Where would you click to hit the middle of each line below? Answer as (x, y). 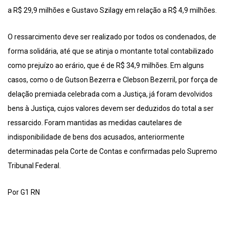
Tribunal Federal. (34, 166)
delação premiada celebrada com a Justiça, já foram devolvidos (110, 94)
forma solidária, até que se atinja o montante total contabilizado (111, 51)
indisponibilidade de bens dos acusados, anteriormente (96, 137)
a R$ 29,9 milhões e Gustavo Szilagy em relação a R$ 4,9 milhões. (112, 10)
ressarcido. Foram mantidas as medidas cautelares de (95, 123)
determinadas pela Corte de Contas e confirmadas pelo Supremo (112, 152)
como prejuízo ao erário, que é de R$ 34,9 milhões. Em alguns (106, 66)
